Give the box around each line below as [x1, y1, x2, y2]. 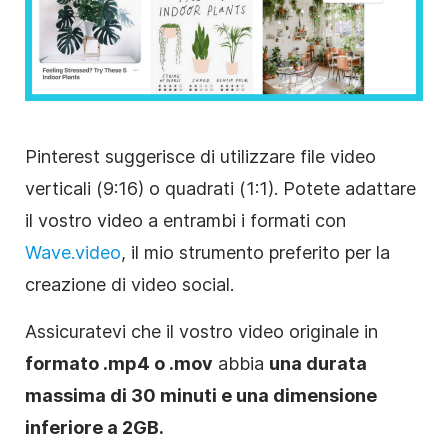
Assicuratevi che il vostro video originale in [25, 321, 378, 343]
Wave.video [25, 242, 121, 264]
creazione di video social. [25, 274, 234, 296]
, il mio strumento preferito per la [121, 242, 390, 264]
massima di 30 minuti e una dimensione [25, 385, 377, 407]
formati [250, 210, 310, 232]
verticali [25, 178, 91, 200]
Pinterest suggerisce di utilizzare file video [25, 146, 376, 168]
